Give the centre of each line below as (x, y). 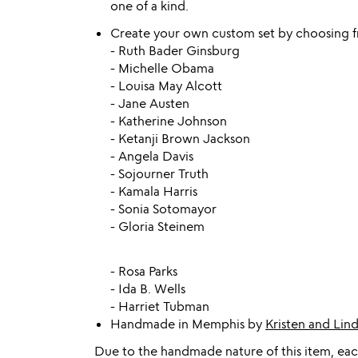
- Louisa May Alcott (166, 86)
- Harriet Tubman (160, 306)
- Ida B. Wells (148, 288)
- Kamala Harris (154, 191)
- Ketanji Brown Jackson (180, 138)
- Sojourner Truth (159, 173)
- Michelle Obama (162, 68)
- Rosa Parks (144, 271)
